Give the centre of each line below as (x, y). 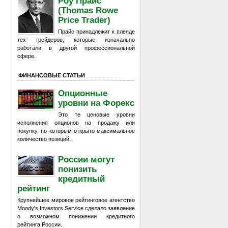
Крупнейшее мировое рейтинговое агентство (76, 200)
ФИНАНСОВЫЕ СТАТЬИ (52, 75)
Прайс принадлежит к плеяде (96, 32)
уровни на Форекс (96, 103)
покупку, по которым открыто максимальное (76, 131)
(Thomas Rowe (88, 10)
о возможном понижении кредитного (76, 216)
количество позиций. (44, 139)
